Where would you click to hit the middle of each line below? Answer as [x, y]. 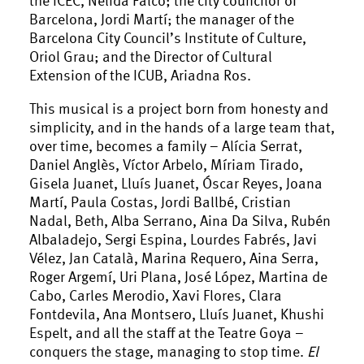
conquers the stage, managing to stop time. [168, 351]
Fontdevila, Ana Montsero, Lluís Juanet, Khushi [177, 313]
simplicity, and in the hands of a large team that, [182, 126]
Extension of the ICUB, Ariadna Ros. [140, 74]
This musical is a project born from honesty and [179, 108]
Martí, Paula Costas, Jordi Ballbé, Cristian [160, 201]
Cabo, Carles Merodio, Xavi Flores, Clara [156, 295]
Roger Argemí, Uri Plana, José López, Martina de [178, 276]
